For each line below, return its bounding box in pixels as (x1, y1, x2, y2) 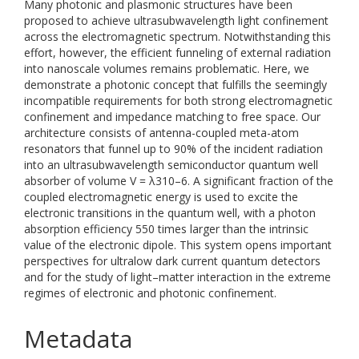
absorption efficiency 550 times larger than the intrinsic (24, 221, 309, 236)
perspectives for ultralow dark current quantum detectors (24, 253, 321, 268)
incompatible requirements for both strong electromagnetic (24, 93, 333, 108)
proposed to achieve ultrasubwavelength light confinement (24, 13, 329, 28)
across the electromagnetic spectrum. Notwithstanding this (24, 29, 331, 44)
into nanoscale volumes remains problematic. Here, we (24, 61, 309, 76)
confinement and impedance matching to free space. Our (24, 109, 321, 124)
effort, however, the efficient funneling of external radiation (24, 45, 331, 60)
